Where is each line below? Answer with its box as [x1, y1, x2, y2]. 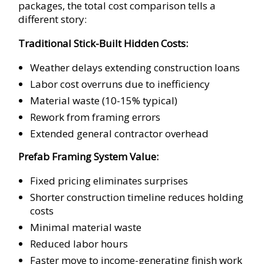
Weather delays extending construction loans [30, 61, 240, 75]
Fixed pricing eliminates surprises [30, 174, 189, 188]
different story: [18, 12, 87, 27]
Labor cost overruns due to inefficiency [30, 77, 210, 91]
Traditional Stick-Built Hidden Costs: [18, 37, 189, 51]
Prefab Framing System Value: [18, 150, 159, 164]
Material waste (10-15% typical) [30, 94, 178, 108]
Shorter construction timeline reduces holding [30, 190, 244, 204]
